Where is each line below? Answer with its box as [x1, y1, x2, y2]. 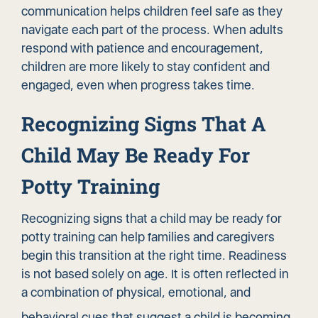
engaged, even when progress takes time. [21, 77, 255, 93]
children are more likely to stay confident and [21, 59, 270, 75]
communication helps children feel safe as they [21, 4, 283, 19]
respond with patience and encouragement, [21, 40, 263, 56]
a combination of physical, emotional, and [21, 285, 251, 300]
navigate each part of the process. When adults [21, 22, 283, 38]
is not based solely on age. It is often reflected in [21, 266, 289, 282]
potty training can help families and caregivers [21, 229, 275, 245]
